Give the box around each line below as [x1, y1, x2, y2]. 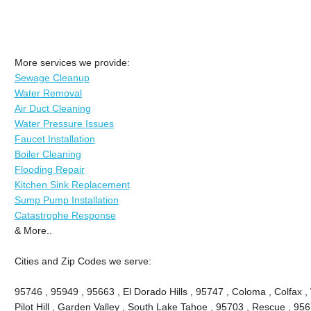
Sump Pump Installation [14, 194, 119, 205]
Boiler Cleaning [14, 148, 81, 160]
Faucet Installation [14, 133, 95, 144]
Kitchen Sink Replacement [14, 178, 130, 190]
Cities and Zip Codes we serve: [14, 255, 151, 267]
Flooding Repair [14, 163, 85, 175]
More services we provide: [14, 56, 130, 68]
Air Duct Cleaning [14, 102, 91, 114]
